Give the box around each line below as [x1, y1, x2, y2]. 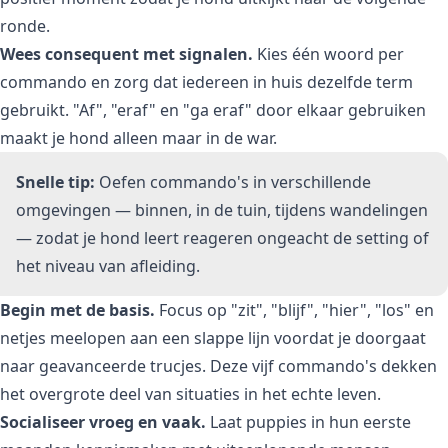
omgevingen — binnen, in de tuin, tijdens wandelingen [16, 198, 428, 221]
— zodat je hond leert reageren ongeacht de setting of [16, 226, 429, 249]
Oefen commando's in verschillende [95, 170, 371, 193]
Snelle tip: [16, 170, 95, 193]
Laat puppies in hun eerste [206, 410, 411, 433]
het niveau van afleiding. [16, 254, 200, 277]
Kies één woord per [253, 42, 404, 65]
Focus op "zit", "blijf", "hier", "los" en [155, 298, 434, 321]
